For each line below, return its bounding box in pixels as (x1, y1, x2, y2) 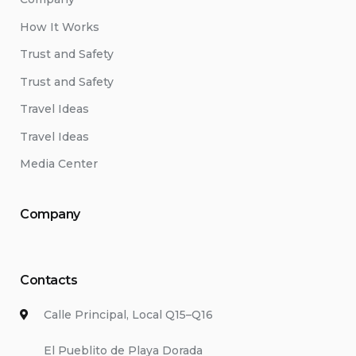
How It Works (20, 19, 99, 34)
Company (20, 207, 80, 222)
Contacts (20, 273, 78, 288)
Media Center (20, 157, 98, 172)
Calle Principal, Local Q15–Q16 (44, 308, 213, 323)
